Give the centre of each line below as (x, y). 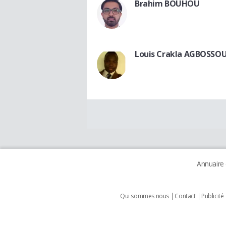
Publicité (213, 196)
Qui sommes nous (145, 196)
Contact (185, 196)
